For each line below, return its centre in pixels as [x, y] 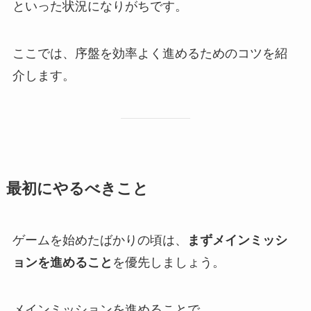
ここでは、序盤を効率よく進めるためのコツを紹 [150, 54]
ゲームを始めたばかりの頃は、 [100, 240]
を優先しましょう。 [168, 262]
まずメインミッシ [237, 240]
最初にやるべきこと [77, 188]
